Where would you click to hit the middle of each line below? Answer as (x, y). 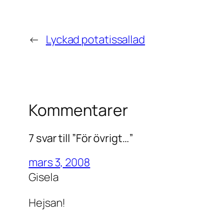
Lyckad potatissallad (95, 40)
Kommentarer (78, 110)
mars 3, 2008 (59, 162)
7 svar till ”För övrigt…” (81, 138)
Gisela (44, 177)
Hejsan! (47, 203)
